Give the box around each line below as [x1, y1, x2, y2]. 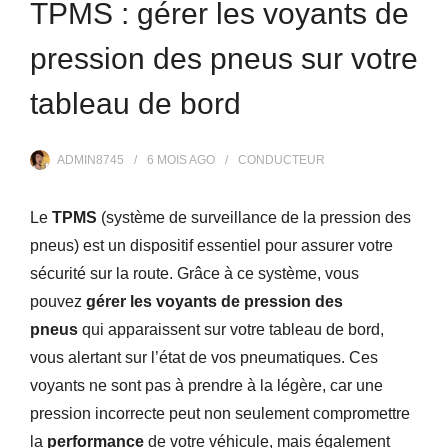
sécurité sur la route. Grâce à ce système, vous [30, 264, 359, 282]
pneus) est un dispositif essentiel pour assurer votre [30, 236, 393, 254]
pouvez [30, 292, 86, 310]
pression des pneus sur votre [30, 41, 418, 75]
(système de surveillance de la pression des [101, 208, 411, 226]
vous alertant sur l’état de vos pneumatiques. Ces [30, 348, 378, 366]
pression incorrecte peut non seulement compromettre [30, 404, 410, 422]
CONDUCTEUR [238, 152, 325, 167]
